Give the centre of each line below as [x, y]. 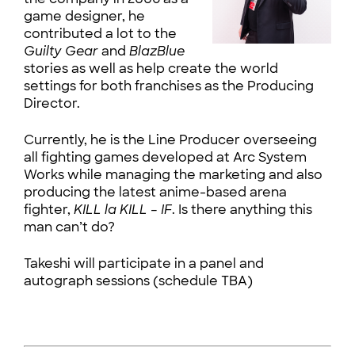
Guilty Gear [61, 51]
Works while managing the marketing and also [173, 175]
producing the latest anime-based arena [155, 192]
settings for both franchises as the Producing [169, 86]
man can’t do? [69, 227]
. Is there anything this [242, 210]
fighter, [49, 210]
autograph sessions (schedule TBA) [138, 281]
